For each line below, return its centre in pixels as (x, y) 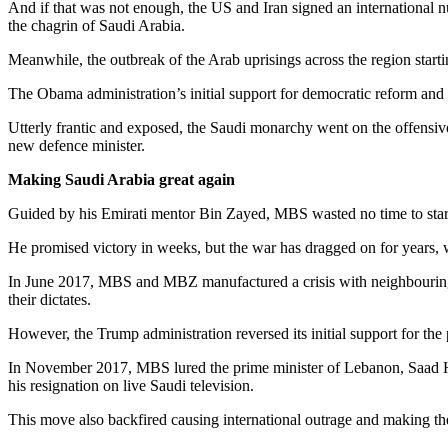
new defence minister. (76, 145)
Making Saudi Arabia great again (121, 179)
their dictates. (49, 299)
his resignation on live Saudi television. (131, 385)
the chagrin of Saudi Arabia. (96, 25)
